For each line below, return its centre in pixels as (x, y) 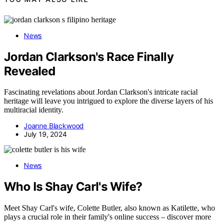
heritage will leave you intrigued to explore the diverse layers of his (109, 101)
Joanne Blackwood (54, 126)
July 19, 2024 (45, 134)
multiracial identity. (34, 110)
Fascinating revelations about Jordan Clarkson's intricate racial (101, 92)
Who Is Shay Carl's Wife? (73, 187)
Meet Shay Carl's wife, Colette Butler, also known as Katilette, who (110, 208)
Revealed (30, 71)
